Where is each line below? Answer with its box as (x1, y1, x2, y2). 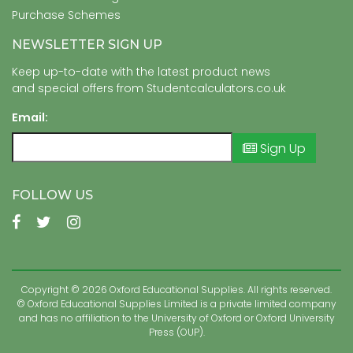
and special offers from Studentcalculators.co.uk (12, 80, 286, 96)
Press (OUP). (148, 325, 205, 339)
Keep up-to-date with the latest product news (12, 63, 270, 80)
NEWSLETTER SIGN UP (12, 36, 162, 52)
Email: (12, 109, 48, 125)
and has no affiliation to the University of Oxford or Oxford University (18, 310, 335, 325)
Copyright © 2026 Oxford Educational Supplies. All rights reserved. (21, 282, 332, 296)
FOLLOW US (12, 187, 93, 203)
